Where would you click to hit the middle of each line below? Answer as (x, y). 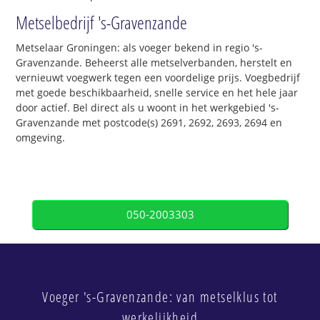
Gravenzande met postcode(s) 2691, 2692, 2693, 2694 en (149, 122)
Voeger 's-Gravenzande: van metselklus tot (160, 296)
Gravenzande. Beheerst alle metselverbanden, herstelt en (154, 62)
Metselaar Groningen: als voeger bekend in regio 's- (140, 47)
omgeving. (41, 137)
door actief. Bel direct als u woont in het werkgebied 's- (148, 107)
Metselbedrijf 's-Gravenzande (102, 22)
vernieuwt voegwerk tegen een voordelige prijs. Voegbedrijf (158, 77)
